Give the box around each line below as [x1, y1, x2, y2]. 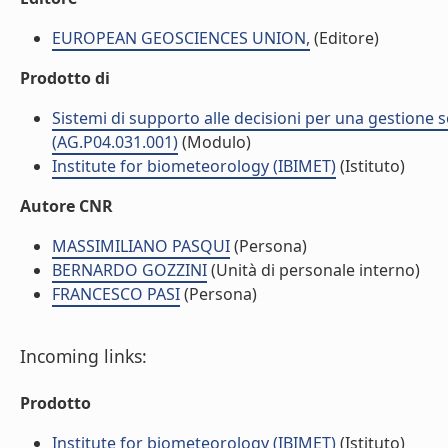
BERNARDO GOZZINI [52, 259, 207, 281]
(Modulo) [178, 131, 251, 153]
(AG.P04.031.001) [52, 131, 178, 153]
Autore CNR [20, 195, 113, 217]
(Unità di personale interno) [207, 259, 420, 281]
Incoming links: [20, 344, 147, 368]
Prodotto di [20, 67, 110, 89]
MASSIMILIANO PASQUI [52, 235, 230, 257]
